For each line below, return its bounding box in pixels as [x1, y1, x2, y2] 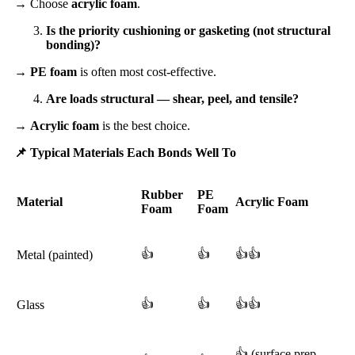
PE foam [30, 64, 77, 78]
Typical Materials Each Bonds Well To [27, 145, 236, 159]
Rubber [141, 187, 183, 201]
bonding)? [46, 37, 101, 52]
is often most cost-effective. [77, 64, 216, 78]
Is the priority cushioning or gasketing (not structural [46, 23, 330, 37]
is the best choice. [99, 118, 190, 132]
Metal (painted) [17, 247, 93, 261]
